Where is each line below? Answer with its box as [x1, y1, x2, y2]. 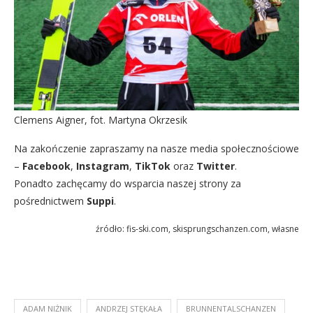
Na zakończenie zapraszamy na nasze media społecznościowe [14, 141, 299, 155]
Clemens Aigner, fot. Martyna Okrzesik [14, 112, 187, 126]
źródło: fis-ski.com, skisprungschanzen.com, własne [96, 222, 299, 235]
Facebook [22, 159, 71, 173]
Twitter [196, 159, 235, 173]
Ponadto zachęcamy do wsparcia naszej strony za [14, 176, 241, 190]
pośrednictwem [14, 194, 87, 208]
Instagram [76, 159, 129, 173]
